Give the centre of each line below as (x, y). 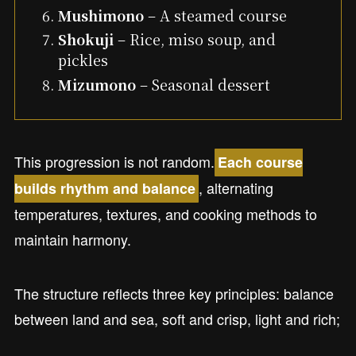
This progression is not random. (114, 162)
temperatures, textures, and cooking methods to (165, 214)
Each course (261, 163)
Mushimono (101, 15)
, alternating (236, 188)
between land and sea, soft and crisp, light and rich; (177, 318)
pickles (83, 60)
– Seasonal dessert (203, 84)
